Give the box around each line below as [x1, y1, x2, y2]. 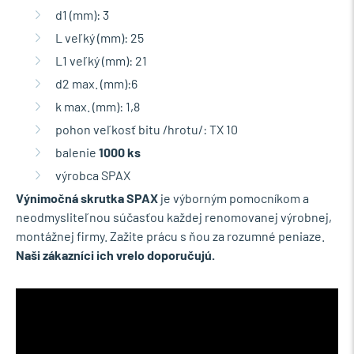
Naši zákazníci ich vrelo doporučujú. [16, 247, 215, 262]
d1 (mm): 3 [55, 6, 109, 22]
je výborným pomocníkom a [158, 190, 309, 205]
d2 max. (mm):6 [55, 75, 137, 91]
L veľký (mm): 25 [55, 29, 144, 45]
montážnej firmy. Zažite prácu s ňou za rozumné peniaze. [16, 228, 325, 243]
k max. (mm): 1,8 [55, 98, 140, 114]
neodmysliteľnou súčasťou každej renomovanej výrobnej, [16, 209, 332, 224]
